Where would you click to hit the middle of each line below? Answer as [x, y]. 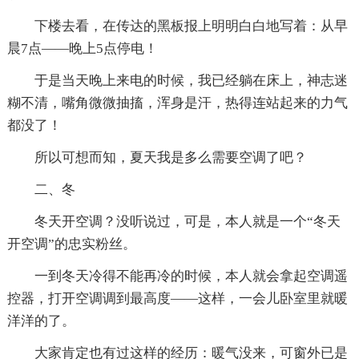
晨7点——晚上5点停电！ [82, 49]
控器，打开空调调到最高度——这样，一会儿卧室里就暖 [177, 299]
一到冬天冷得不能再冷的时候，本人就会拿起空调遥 [177, 276]
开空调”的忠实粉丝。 [71, 244]
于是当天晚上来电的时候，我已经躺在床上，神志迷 [177, 81]
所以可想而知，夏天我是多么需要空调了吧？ [157, 158]
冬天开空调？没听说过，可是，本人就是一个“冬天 [173, 222]
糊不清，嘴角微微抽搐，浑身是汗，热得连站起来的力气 [177, 103]
